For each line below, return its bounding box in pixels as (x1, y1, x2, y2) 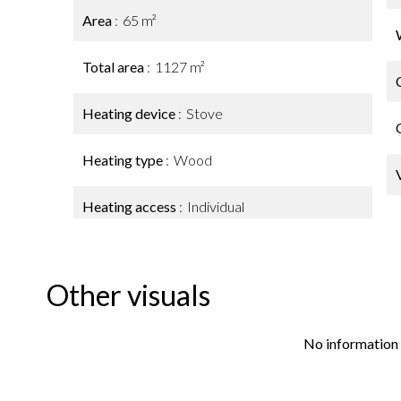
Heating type (82, 151, 166, 168)
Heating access (82, 198, 179, 215)
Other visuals (47, 277, 210, 312)
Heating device (82, 105, 178, 122)
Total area (82, 58, 147, 75)
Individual (187, 198, 244, 215)
